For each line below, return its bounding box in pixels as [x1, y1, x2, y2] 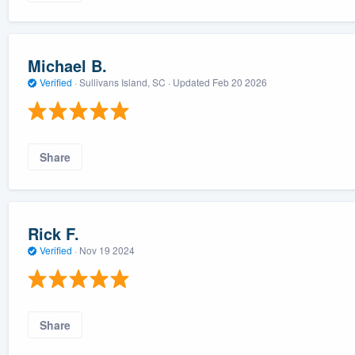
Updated [172, 74, 212, 89]
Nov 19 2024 [78, 242, 135, 257]
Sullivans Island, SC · [76, 74, 173, 89]
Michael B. [27, 53, 107, 77]
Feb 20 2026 [212, 74, 267, 89]
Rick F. [27, 221, 79, 245]
